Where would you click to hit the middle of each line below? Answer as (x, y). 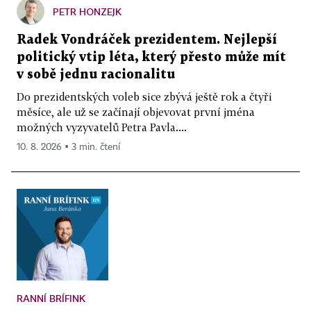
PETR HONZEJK (87, 11)
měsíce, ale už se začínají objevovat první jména (136, 111)
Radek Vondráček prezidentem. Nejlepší (147, 40)
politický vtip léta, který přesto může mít (151, 57)
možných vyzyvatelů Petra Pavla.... (102, 127)
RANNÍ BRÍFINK (51, 298)
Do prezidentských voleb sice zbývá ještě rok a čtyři (144, 96)
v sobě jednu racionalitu (96, 74)
